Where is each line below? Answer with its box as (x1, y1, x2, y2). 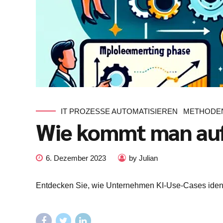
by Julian (129, 154, 158, 163)
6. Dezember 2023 (46, 154, 106, 163)
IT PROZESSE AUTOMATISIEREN (61, 107, 178, 115)
